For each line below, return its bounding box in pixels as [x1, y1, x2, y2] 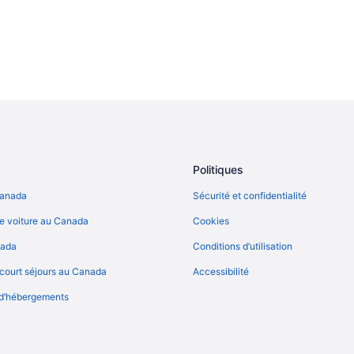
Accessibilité [193, 265, 249, 277]
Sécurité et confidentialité [193, 190, 307, 201]
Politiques [193, 163, 243, 176]
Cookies [193, 215, 229, 227]
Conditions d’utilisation [193, 240, 292, 252]
